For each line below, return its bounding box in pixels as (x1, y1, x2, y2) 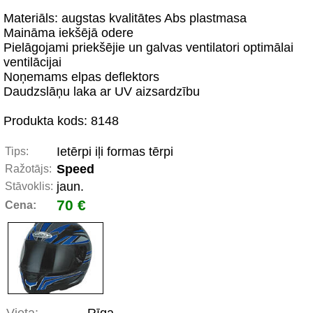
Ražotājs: (5, 163, 52, 175)
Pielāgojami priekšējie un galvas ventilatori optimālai (3, 41, 293, 54)
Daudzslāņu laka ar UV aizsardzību (3, 85, 200, 99)
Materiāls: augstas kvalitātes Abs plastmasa (3, 11, 247, 25)
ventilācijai (3, 55, 61, 69)
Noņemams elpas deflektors (3, 70, 159, 84)
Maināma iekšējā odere (3, 26, 133, 40)
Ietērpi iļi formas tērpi (57, 145, 173, 159)
